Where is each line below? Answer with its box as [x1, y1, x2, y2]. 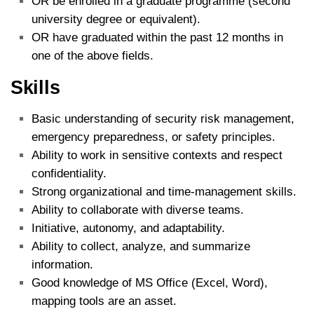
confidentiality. [32, 166, 110, 180]
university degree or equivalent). [32, 12, 200, 26]
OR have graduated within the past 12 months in [32, 30, 283, 44]
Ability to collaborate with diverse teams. [32, 203, 244, 217]
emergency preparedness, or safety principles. [32, 130, 275, 144]
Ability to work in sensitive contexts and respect [32, 148, 282, 162]
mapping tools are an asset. [32, 294, 177, 308]
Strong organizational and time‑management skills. [32, 184, 296, 198]
